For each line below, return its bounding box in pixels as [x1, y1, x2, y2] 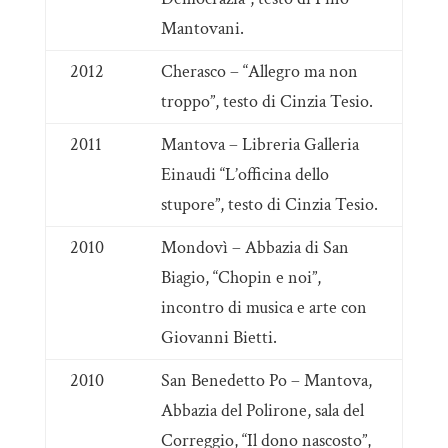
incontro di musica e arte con [160, 296, 367, 319]
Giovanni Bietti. [160, 326, 277, 349]
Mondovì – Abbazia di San [160, 236, 349, 259]
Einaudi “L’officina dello [160, 163, 329, 186]
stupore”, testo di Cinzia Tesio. [160, 193, 378, 216]
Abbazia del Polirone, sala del [160, 399, 364, 422]
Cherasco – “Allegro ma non [160, 60, 358, 83]
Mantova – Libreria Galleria [160, 133, 359, 156]
